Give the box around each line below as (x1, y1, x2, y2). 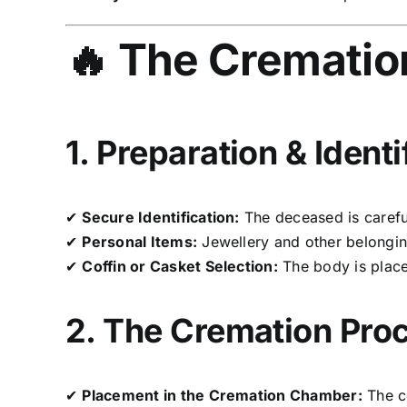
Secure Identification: (82, 207, 240, 226)
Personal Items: (82, 232, 198, 251)
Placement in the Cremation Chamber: (82, 385, 362, 404)
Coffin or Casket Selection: (82, 256, 278, 275)
